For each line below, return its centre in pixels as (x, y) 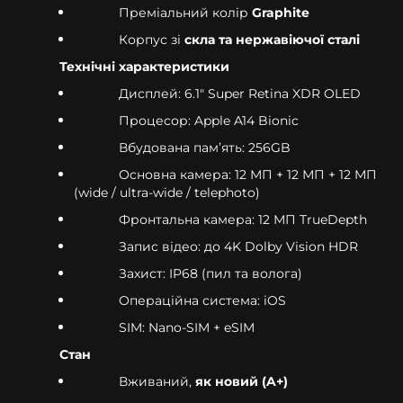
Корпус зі (152, 39)
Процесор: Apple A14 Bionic (209, 120)
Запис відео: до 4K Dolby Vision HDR (238, 246)
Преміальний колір (185, 12)
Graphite (281, 12)
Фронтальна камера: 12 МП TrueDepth (243, 219)
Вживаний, (157, 381)
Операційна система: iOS (202, 300)
